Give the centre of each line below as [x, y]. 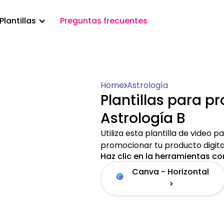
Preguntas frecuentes [104, 21]
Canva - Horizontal [170, 172]
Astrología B [143, 118]
